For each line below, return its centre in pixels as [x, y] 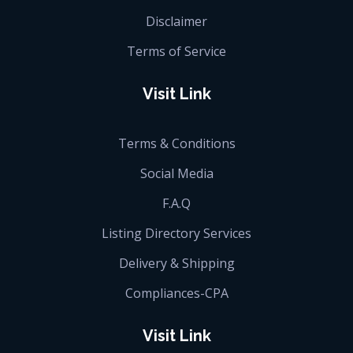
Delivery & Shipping [176, 263]
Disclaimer [176, 21]
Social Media [176, 173]
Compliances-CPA [176, 293]
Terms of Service [176, 51]
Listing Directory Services [176, 233]
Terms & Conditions [176, 143]
